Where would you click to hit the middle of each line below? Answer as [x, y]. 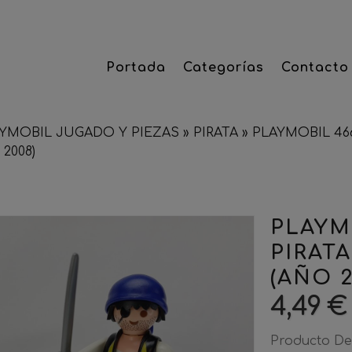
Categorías [224, 68]
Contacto [315, 68]
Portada [136, 68]
